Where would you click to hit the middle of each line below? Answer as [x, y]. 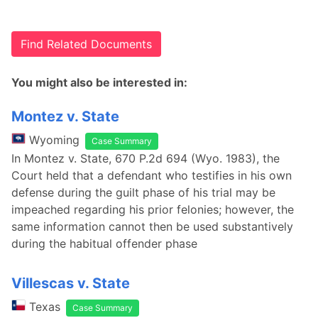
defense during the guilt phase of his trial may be [143, 192]
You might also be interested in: [99, 82]
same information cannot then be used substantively [152, 226]
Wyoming [54, 140]
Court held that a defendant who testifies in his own [152, 175]
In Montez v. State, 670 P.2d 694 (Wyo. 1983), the [146, 158]
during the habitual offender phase [104, 243]
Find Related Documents [86, 44]
